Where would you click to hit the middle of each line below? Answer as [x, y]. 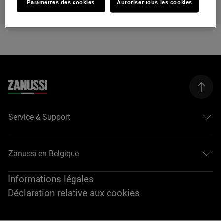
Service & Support [39, 117]
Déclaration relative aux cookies [74, 193]
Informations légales [51, 179]
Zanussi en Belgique [44, 153]
